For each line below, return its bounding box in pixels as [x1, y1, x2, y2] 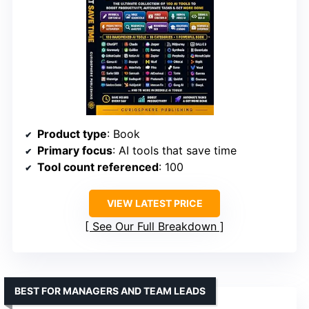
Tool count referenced [37, 160, 159, 175]
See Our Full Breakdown [92, 219, 217, 234]
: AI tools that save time [112, 143, 237, 158]
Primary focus [37, 143, 112, 158]
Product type [37, 127, 107, 141]
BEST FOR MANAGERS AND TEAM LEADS [14, 285, 206, 297]
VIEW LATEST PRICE [106, 197, 203, 210]
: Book [107, 127, 140, 141]
